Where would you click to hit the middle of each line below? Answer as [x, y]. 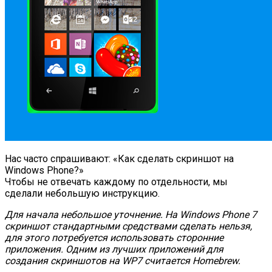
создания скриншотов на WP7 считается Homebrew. [123, 260]
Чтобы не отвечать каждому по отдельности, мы [116, 182]
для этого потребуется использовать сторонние [114, 237]
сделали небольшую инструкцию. [82, 193]
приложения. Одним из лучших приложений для [114, 249]
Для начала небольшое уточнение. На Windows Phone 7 [131, 214]
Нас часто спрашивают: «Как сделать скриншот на [119, 158]
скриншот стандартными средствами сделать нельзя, [128, 226]
